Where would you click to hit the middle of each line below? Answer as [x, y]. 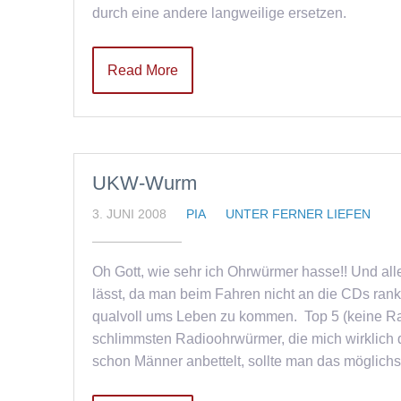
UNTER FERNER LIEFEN [298, 214]
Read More [143, 70]
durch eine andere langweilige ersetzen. [219, 13]
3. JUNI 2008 [129, 214]
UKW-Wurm [145, 183]
